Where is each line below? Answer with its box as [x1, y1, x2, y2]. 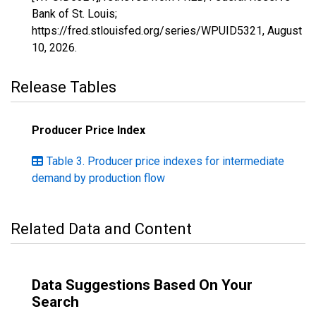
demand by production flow [32, 171, 165, 185]
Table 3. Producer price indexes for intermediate [47, 154, 284, 168]
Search [32, 293, 79, 310]
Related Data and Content [11, 220, 192, 238]
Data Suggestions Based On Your [32, 276, 253, 293]
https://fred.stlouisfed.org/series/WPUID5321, [32, 24, 267, 37]
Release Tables [11, 78, 116, 96]
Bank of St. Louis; [32, 7, 117, 20]
